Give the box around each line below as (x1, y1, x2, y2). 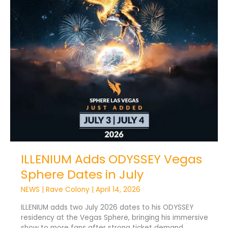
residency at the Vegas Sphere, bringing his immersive (20, 213, 208, 223)
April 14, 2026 (95, 185, 140, 195)
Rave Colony (45, 185, 92, 195)
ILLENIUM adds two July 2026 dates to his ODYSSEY (20, 203, 193, 213)
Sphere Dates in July (20, 166, 144, 183)
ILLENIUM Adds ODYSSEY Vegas (20, 151, 202, 168)
